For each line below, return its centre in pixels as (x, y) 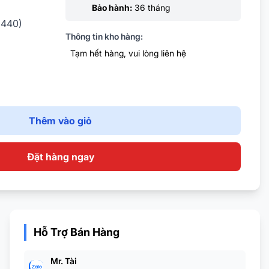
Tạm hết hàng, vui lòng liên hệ (128, 53)
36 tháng (151, 8)
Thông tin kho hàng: (104, 37)
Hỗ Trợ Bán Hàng (77, 232)
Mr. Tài (64, 261)
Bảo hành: (112, 8)
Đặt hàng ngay (60, 157)
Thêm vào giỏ (60, 121)
